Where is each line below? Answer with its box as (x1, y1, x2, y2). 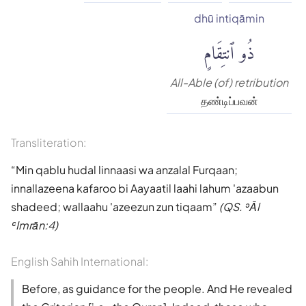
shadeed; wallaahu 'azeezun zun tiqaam (11, 199, 212, 214)
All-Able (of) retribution (170, 74, 288, 89)
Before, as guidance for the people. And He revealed (22, 281, 292, 296)
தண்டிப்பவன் (200, 93, 258, 108)
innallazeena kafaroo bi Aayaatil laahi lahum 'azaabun (11, 180, 279, 195)
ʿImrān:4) (11, 217, 58, 232)
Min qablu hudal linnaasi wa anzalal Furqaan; (16, 162, 238, 177)
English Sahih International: (11, 253, 148, 268)
